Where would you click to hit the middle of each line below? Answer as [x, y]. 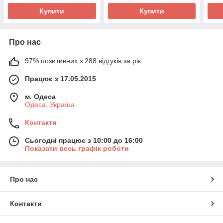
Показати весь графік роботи [77, 148]
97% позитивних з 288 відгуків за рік [83, 61]
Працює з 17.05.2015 [60, 79]
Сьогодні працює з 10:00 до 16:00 [84, 140]
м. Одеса [40, 97]
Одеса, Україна [50, 105]
